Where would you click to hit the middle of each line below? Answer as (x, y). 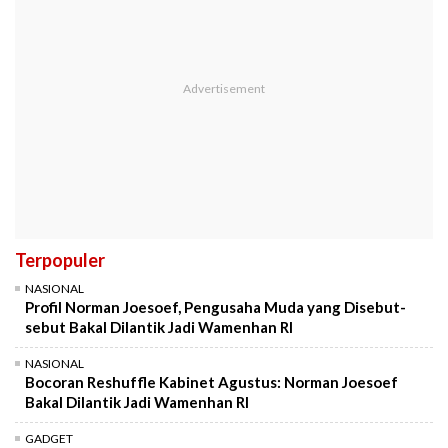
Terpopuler (60, 260)
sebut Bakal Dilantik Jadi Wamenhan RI (159, 327)
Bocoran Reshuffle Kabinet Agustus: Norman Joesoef (211, 382)
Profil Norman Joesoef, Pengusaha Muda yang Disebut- (215, 307)
